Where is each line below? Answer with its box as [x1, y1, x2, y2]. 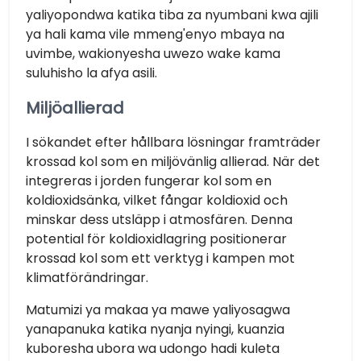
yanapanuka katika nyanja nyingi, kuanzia [26, 320, 284, 338]
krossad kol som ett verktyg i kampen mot [26, 249, 295, 268]
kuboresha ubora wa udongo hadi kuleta [26, 339, 280, 358]
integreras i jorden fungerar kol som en [26, 172, 272, 190]
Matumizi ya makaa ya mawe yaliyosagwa [26, 301, 290, 319]
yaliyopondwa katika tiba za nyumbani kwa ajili [26, 6, 318, 24]
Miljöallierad [26, 97, 124, 119]
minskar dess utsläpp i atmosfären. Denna [26, 210, 293, 229]
